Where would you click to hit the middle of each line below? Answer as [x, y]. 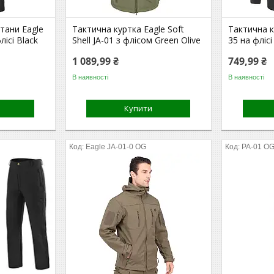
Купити [139, 108]
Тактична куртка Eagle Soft [128, 29]
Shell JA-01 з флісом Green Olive [137, 40]
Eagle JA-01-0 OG [116, 147]
